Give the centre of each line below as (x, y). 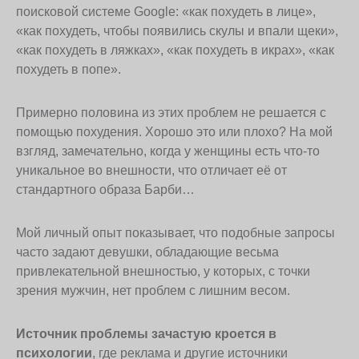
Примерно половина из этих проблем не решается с (171, 112)
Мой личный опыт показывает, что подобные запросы (175, 232)
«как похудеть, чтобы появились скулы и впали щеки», (177, 30)
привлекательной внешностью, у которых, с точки (163, 271)
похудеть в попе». (69, 69)
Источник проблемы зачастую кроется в (146, 333)
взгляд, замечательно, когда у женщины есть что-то (168, 151)
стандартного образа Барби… (105, 189)
